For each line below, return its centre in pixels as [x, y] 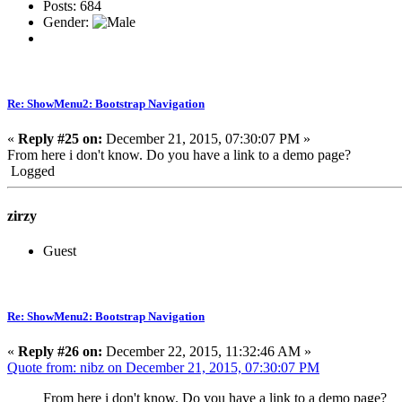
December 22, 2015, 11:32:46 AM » [207, 352]
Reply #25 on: [60, 139]
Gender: [68, 22]
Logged [31, 171]
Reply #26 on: [60, 352]
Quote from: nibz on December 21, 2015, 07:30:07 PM [163, 368]
